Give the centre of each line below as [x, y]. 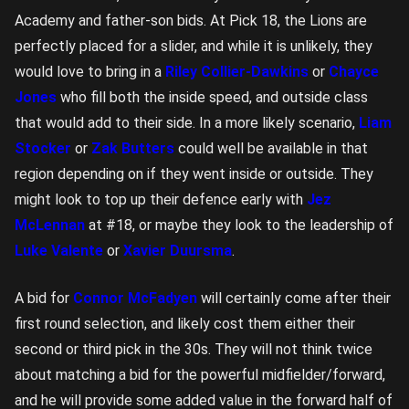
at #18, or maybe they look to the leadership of [239, 225]
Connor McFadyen [135, 299]
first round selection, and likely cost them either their [185, 324]
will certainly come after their [294, 299]
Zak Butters [133, 149]
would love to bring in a [90, 72]
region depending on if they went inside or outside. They [194, 174]
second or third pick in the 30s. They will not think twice [194, 350]
